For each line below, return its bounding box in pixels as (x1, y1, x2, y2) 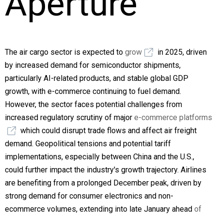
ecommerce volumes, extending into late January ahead (5, 204, 194, 214)
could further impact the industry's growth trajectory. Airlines (5, 165, 206, 174)
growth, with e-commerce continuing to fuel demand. (5, 86, 181, 96)
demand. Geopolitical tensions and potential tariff (5, 139, 171, 148)
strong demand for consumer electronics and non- (5, 191, 173, 201)
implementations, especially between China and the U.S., (5, 152, 194, 161)
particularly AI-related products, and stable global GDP (5, 73, 188, 83)
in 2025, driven (155, 47, 207, 57)
